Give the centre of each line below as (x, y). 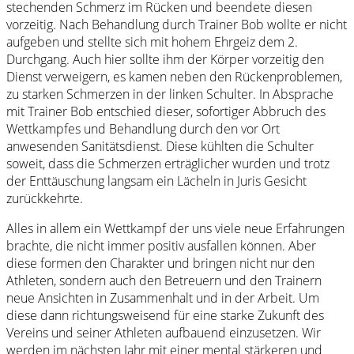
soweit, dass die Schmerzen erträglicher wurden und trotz (168, 164)
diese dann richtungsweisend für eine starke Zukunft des (165, 316)
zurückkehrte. (45, 199)
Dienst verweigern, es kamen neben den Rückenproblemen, (174, 77)
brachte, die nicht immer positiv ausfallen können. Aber (161, 246)
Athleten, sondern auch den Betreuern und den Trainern (164, 281)
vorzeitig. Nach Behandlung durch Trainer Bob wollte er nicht (177, 25)
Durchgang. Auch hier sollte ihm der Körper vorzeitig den (165, 60)
